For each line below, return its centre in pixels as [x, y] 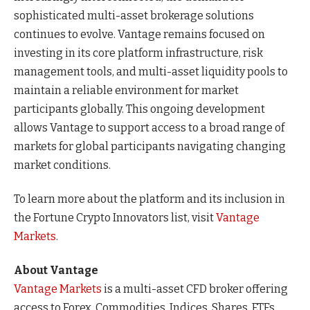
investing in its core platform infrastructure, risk [138, 53]
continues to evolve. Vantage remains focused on [139, 34]
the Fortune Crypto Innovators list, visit [114, 217]
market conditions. [62, 165]
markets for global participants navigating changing [150, 146]
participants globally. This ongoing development [139, 109]
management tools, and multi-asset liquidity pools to [151, 71]
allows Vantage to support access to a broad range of [149, 127]
